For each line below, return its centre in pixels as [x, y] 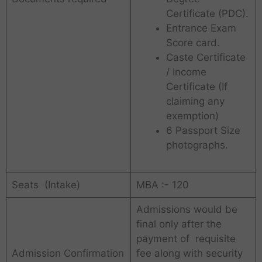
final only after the [179, 224]
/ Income [186, 72]
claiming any [195, 101]
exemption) [192, 116]
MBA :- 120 [162, 185]
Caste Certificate [206, 58]
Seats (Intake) [46, 185]
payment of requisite [186, 239]
